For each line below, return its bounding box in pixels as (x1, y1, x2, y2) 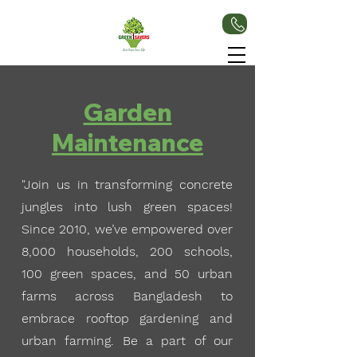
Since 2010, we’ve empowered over (22, 222, 233, 237)
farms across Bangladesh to (22, 288, 233, 304)
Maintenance (52, 127, 203, 158)
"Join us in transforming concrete (22, 177, 233, 192)
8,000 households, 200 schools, (22, 244, 233, 259)
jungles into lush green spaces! (22, 199, 233, 214)
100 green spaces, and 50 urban (22, 266, 233, 281)
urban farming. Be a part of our (22, 333, 233, 348)
